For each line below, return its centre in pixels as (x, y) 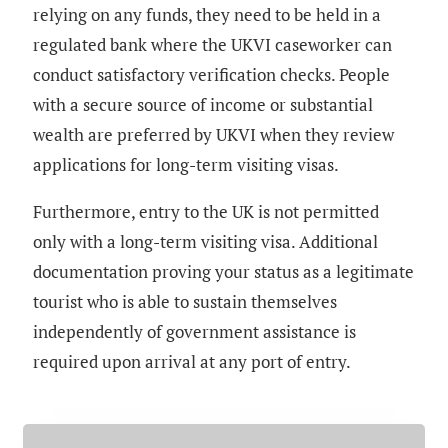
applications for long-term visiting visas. (186, 164)
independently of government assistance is (194, 331)
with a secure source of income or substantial (203, 104)
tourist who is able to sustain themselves (185, 301)
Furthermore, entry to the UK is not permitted (206, 211)
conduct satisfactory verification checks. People (211, 74)
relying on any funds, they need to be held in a (207, 14)
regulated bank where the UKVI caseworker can (212, 44)
